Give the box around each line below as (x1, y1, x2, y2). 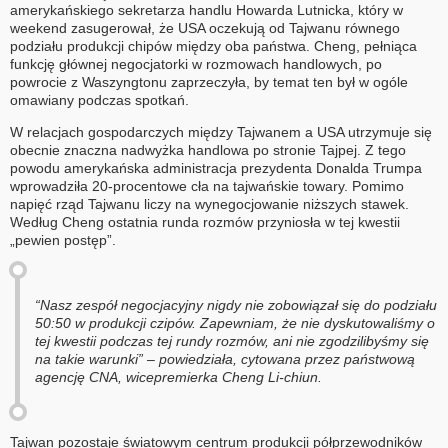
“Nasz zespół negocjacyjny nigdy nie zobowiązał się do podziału (35, 297, 437, 314)
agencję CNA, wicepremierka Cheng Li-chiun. (35, 369, 322, 386)
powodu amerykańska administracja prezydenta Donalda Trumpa (10, 160, 422, 177)
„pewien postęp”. (10, 232, 116, 249)
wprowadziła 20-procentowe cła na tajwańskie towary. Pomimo (10, 178, 404, 195)
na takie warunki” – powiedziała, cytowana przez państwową (35, 351, 415, 368)
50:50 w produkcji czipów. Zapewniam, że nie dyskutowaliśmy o (35, 315, 435, 332)
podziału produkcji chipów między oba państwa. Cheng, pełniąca (10, 37, 417, 54)
